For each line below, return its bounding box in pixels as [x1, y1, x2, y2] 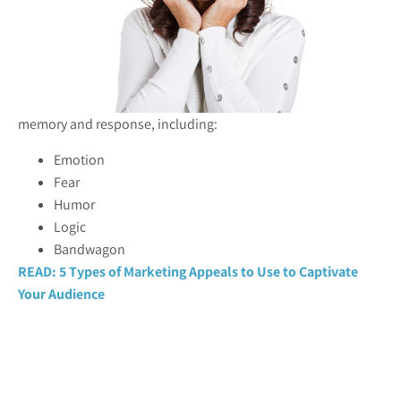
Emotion [54, 149, 105, 169]
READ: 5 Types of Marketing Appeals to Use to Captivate [18, 261, 358, 281]
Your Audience [18, 284, 105, 303]
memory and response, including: [18, 115, 218, 134]
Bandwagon [54, 239, 125, 259]
